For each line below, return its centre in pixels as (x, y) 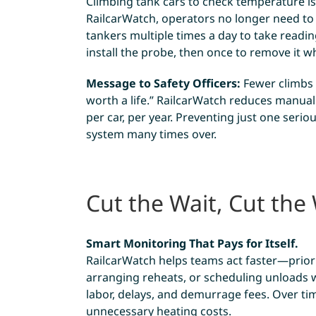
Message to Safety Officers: (163, 84)
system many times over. (151, 134)
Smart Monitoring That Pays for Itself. (192, 244)
